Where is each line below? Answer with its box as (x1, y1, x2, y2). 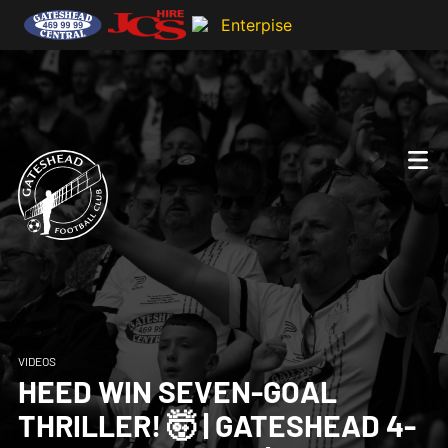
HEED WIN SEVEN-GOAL (17, 373, 337, 409)
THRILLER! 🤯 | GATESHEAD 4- (17, 407, 416, 443)
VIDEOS (17, 354, 56, 368)
